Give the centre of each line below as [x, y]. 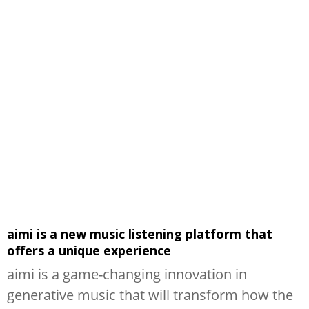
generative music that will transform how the [150, 295]
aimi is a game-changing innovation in [127, 274]
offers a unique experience [89, 250]
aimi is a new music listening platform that [140, 234]
